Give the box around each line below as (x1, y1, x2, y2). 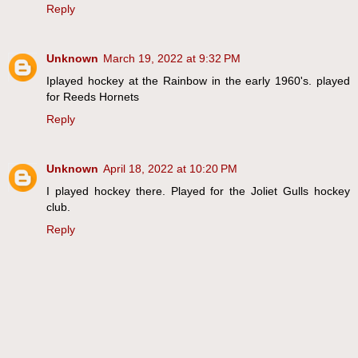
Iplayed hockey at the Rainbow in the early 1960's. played (46, 74, 350, 87)
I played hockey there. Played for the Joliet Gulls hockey (46, 184, 350, 197)
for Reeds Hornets (46, 89, 139, 103)
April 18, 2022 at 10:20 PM (103, 161, 237, 175)
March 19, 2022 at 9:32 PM (103, 51, 241, 65)
